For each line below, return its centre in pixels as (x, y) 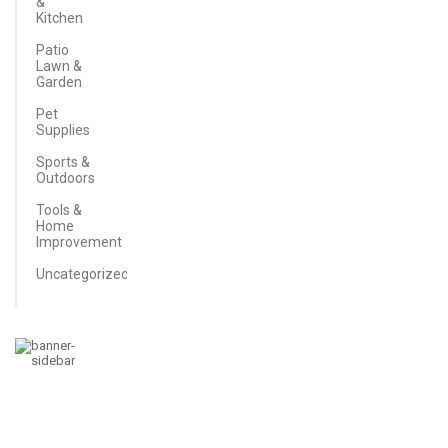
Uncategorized (82, 274)
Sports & (63, 162)
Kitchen (59, 18)
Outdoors (65, 178)
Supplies (63, 130)
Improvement (79, 242)
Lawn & (59, 66)
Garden (59, 82)
